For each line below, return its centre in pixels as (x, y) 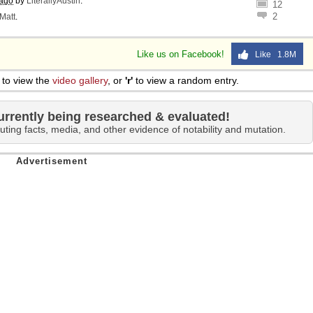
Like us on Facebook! (182, 54)
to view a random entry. (186, 80)
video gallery (80, 80)
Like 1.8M (272, 54)
